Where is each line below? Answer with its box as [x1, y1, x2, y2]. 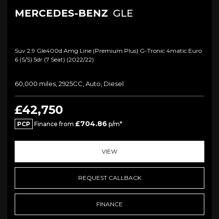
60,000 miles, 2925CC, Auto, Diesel [15, 80, 124, 88]
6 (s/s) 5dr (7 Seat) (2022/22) [15, 56, 94, 64]
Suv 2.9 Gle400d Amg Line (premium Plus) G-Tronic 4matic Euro [15, 47, 202, 55]
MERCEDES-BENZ [15, 7, 108, 20]
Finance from [33, 120, 75, 128]
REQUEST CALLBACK [78, 174, 141, 182]
